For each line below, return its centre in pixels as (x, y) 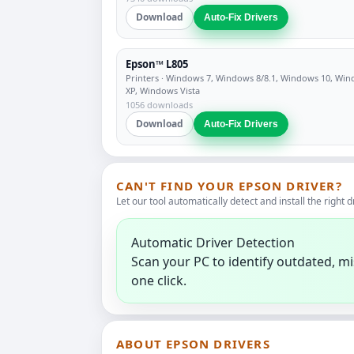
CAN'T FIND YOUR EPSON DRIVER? (229, 186)
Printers (142, 78)
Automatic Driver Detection (213, 243)
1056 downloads (159, 105)
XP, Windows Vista (163, 90)
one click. (159, 281)
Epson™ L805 (157, 64)
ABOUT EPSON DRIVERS (193, 344)
